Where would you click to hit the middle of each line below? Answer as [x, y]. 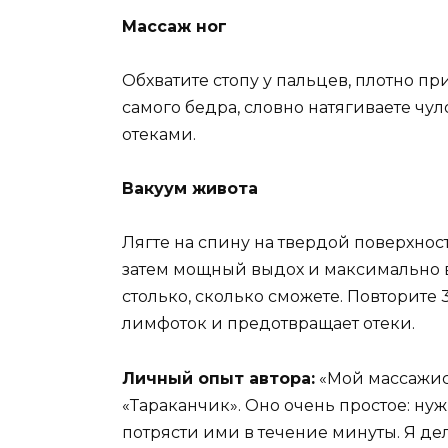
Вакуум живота [190, 189]
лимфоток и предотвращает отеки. [268, 324]
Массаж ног [174, 26]
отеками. [159, 135]
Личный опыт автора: [218, 378]
